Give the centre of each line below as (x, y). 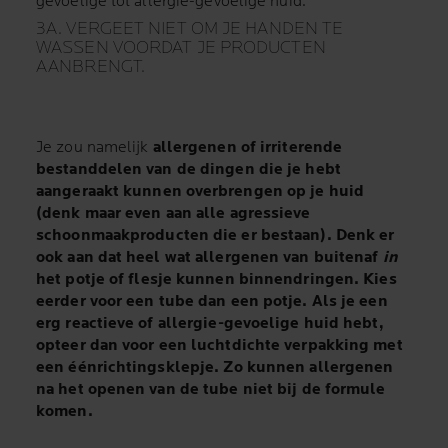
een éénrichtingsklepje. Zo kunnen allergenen (215, 368)
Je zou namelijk (94, 148)
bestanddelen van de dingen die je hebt (188, 170)
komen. (64, 412)
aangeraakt (77, 192)
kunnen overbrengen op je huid (242, 192)
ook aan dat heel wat (116, 258)
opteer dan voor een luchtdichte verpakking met (219, 346)
